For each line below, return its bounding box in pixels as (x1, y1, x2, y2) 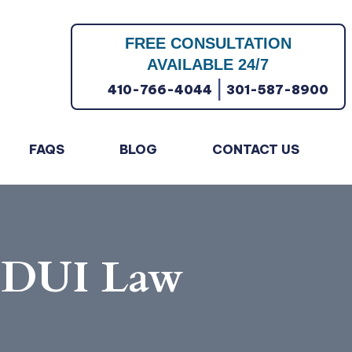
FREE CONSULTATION (124, 35, 291, 52)
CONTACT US (211, 141, 299, 157)
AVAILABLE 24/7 (147, 56, 269, 73)
